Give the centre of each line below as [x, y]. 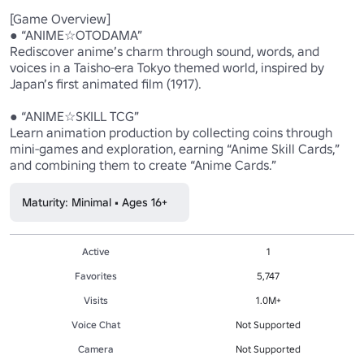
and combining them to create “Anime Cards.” [145, 165]
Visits [96, 300]
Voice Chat [96, 324]
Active [96, 251]
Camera [96, 349]
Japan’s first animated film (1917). [107, 83]
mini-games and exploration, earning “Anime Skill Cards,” [175, 148]
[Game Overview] [62, 18]
